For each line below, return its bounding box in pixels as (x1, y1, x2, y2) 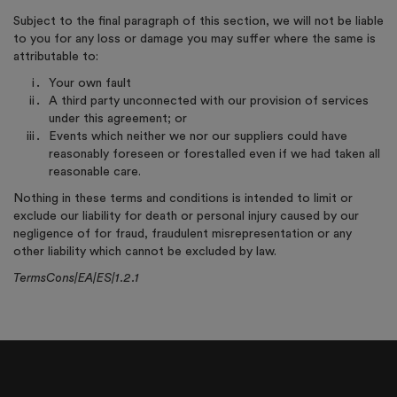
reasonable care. (49, 166, 141, 178)
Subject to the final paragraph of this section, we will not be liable (13, 15, 384, 27)
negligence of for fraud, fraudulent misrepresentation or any (13, 228, 352, 240)
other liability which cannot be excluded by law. (13, 245, 276, 258)
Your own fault (49, 77, 131, 90)
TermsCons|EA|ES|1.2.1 (13, 272, 139, 284)
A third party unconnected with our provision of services (49, 95, 369, 107)
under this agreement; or (49, 113, 187, 125)
